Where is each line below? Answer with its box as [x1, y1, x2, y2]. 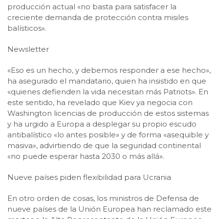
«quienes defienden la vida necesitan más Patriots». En [7, 87, 208, 96]
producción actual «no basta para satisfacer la [7, 2, 176, 11]
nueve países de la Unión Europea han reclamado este [7, 204, 212, 214]
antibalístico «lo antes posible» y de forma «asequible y [7, 130, 209, 139]
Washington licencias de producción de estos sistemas [7, 109, 209, 118]
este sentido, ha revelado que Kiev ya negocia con [7, 98, 193, 107]
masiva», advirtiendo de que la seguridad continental [7, 141, 201, 150]
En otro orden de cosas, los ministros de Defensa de [7, 194, 199, 203]
